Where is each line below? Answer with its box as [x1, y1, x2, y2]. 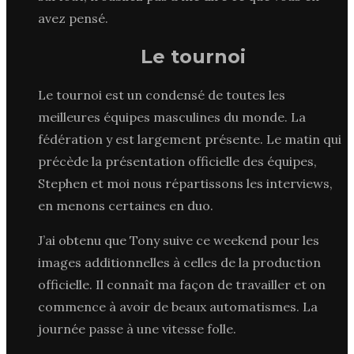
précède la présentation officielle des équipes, [38, 153, 317, 169]
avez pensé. [38, 9, 108, 26]
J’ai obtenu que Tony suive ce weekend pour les [38, 232, 319, 248]
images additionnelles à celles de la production [38, 254, 321, 270]
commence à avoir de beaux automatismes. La [38, 298, 318, 314]
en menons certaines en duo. [38, 197, 213, 213]
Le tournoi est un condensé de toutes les [38, 86, 285, 103]
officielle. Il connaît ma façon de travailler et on [38, 276, 326, 292]
